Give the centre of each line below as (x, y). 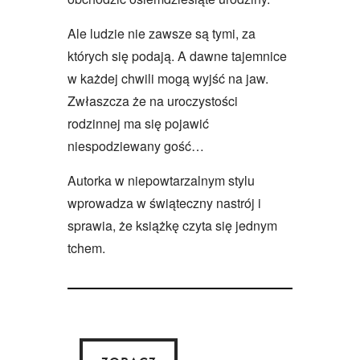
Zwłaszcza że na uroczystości (153, 100)
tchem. (86, 247)
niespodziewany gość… (136, 145)
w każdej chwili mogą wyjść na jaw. (168, 78)
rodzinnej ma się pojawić (138, 123)
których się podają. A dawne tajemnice (177, 55)
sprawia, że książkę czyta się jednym (172, 225)
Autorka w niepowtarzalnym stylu (161, 180)
